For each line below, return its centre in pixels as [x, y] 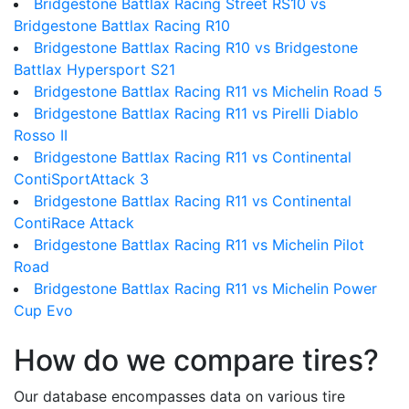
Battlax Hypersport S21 [94, 69]
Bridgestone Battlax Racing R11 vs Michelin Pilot [199, 245]
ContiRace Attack [74, 223]
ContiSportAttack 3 [81, 179]
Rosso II [41, 135]
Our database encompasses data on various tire [179, 396]
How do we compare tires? [196, 360]
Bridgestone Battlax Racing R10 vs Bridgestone [196, 47]
